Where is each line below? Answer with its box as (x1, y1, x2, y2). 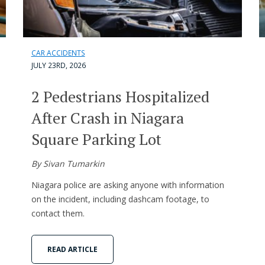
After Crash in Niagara (31, 108, 184, 128)
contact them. (31, 208, 85, 219)
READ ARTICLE (47, 244, 98, 254)
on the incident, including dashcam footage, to (31, 193, 209, 205)
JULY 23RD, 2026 (31, 60, 86, 71)
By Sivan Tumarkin (31, 158, 105, 170)
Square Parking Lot (31, 129, 161, 150)
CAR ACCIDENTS (31, 48, 85, 59)
